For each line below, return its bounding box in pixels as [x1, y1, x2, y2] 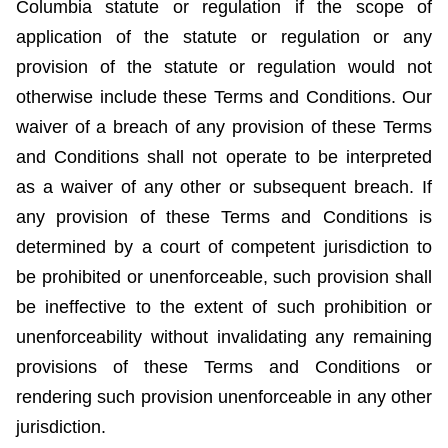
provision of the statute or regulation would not [16, 57, 432, 78]
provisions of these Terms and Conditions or [16, 357, 432, 378]
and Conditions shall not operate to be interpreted [16, 147, 432, 168]
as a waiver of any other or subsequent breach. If [16, 177, 432, 198]
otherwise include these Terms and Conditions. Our [16, 87, 432, 108]
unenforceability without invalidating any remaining [16, 327, 432, 348]
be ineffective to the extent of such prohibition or [16, 297, 432, 318]
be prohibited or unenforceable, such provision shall [16, 267, 432, 288]
